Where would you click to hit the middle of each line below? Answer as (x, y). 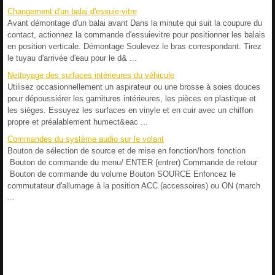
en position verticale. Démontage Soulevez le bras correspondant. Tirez (134, 46)
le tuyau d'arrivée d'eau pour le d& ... (72, 58)
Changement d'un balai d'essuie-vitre (72, 11)
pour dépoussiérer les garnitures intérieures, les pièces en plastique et (132, 98)
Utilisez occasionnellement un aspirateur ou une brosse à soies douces (134, 87)
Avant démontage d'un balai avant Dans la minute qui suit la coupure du (135, 23)
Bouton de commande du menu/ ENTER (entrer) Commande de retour (132, 162)
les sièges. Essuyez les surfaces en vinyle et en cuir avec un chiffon (130, 110)
